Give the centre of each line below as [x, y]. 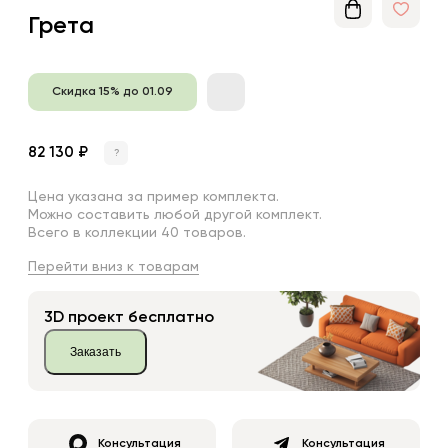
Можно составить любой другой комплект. [175, 214]
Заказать [95, 351]
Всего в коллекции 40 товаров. [137, 232]
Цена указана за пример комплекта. [153, 196]
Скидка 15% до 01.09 [112, 91]
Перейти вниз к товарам [113, 266]
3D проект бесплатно [129, 317]
